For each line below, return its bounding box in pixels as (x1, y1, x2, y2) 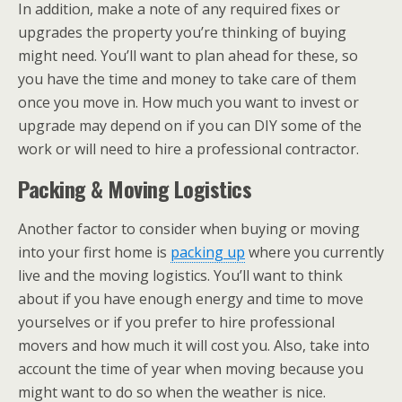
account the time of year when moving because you (18, 358, 363, 379)
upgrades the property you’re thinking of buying (18, 22, 346, 42)
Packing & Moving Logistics (18, 171, 252, 205)
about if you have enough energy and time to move (18, 288, 363, 309)
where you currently (245, 241, 384, 262)
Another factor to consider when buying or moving (18, 218, 360, 239)
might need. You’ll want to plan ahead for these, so (18, 45, 358, 66)
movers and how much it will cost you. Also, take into (18, 335, 370, 355)
